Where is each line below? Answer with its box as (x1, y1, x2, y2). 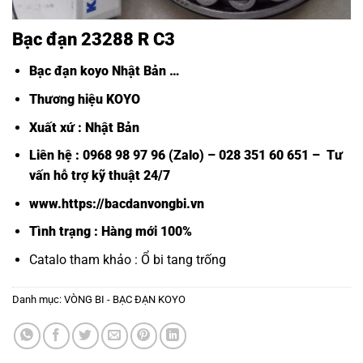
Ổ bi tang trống (140, 251, 226, 267)
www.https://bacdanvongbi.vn (28, 195, 204, 211)
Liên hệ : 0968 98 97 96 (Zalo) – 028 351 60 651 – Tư (28, 147, 343, 164)
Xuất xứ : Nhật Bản (28, 119, 139, 135)
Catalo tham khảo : (28, 251, 141, 267)
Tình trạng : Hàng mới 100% (28, 224, 192, 240)
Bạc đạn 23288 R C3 (12, 28, 175, 50)
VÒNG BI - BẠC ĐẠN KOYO (64, 293, 186, 305)
